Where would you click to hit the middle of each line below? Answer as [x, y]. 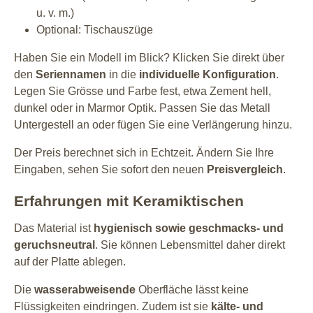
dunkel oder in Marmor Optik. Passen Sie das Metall [142, 108]
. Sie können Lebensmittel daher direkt [190, 245]
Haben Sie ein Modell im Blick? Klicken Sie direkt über [149, 57]
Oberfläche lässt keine [192, 289]
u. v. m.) [55, 13]
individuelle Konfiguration [208, 74]
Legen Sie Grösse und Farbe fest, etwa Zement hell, [143, 91]
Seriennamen [71, 74]
